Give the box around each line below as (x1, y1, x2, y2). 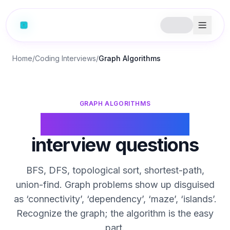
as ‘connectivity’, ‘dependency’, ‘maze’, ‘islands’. (13, 194, 217, 204)
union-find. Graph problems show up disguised (15, 179, 215, 190)
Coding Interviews (35, 54, 96, 63)
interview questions (31, 133, 199, 156)
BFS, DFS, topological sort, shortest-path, (26, 165, 204, 176)
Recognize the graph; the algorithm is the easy (16, 208, 214, 219)
